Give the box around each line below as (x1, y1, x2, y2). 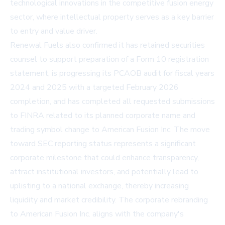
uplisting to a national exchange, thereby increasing (10, 180, 189, 192)
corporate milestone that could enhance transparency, (10, 152, 199, 164)
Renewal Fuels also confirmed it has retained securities (10, 40, 205, 51)
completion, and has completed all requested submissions (10, 96, 215, 107)
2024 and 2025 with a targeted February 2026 (10, 82, 179, 93)
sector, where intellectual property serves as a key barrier (10, 12, 214, 23)
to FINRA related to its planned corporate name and (10, 110, 195, 122)
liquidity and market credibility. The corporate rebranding (10, 194, 208, 206)
